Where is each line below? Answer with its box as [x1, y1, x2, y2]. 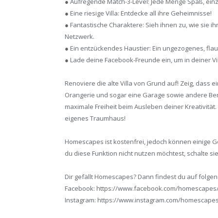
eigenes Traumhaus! [65, 113, 126, 123]
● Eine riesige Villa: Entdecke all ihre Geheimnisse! [65, 8, 212, 18]
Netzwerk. [65, 32, 94, 41]
